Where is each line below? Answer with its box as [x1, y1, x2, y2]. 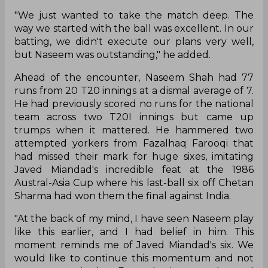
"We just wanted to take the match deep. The [14, 9, 254, 21]
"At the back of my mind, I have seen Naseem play [14, 212, 254, 224]
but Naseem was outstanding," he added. [14, 48, 211, 60]
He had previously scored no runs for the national [14, 98, 254, 109]
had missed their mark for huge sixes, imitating [14, 150, 254, 162]
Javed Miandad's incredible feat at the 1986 [14, 163, 254, 175]
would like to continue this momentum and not [14, 252, 254, 264]
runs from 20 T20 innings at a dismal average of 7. [14, 84, 254, 96]
